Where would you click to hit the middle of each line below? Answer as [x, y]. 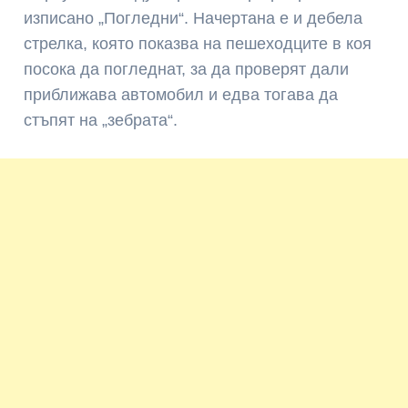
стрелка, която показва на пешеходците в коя [198, 43]
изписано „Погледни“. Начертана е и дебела [194, 18]
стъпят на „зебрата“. [101, 120]
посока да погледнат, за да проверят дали [187, 69]
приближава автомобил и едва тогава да [181, 94]
